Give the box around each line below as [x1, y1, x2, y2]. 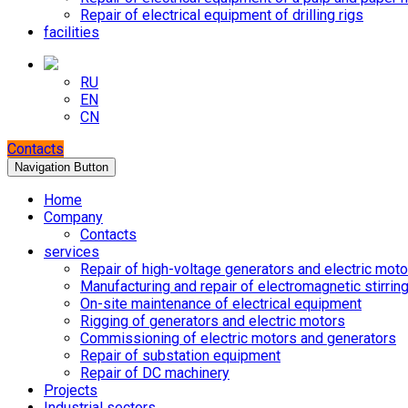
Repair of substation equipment [80, 347, 280, 364]
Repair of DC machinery [80, 364, 229, 382]
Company [44, 209, 103, 226]
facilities [44, 24, 99, 41]
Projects [44, 382, 97, 399]
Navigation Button [15, 160, 108, 174]
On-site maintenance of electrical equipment [80, 295, 362, 312]
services [44, 243, 99, 260]
